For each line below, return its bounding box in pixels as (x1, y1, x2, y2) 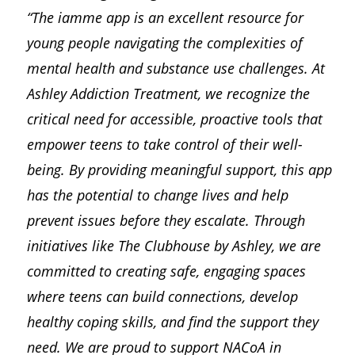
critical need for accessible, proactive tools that (26, 109, 323, 129)
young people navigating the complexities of (26, 33, 303, 53)
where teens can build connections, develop (26, 287, 298, 307)
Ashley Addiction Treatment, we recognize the (26, 84, 310, 104)
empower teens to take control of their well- (26, 135, 303, 155)
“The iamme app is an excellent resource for (26, 8, 303, 28)
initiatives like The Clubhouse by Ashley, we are (26, 236, 321, 256)
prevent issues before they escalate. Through (26, 211, 305, 231)
